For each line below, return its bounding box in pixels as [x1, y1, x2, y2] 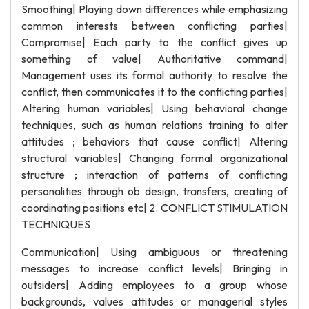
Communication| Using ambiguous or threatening [21, 245, 288, 259]
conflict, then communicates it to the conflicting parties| [21, 85, 288, 99]
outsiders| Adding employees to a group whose [21, 278, 288, 292]
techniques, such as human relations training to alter [21, 118, 288, 132]
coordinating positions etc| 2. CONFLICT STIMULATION [21, 201, 288, 215]
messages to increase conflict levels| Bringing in [21, 261, 288, 275]
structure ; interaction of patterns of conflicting [21, 168, 288, 181]
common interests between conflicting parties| [21, 19, 288, 32]
